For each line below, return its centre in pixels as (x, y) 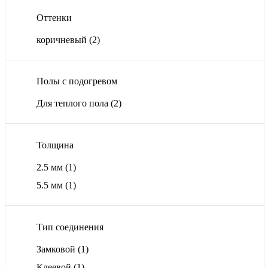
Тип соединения (70, 227)
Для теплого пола (74, 103)
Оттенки (54, 17)
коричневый (63, 39)
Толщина (55, 145)
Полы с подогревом (77, 81)
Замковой (57, 249)
